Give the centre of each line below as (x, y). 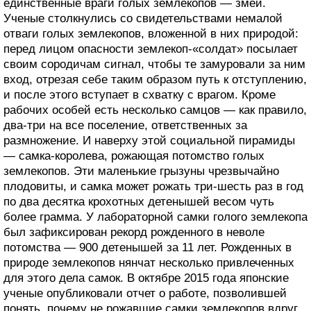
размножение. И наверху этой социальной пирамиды (149, 141)
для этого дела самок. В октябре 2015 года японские (146, 278)
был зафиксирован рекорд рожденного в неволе (134, 233)
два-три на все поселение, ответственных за (125, 126)
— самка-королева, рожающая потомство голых (134, 156)
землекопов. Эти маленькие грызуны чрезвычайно (141, 171)
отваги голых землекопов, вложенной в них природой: (151, 34)
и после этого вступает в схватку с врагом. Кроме (140, 95)
